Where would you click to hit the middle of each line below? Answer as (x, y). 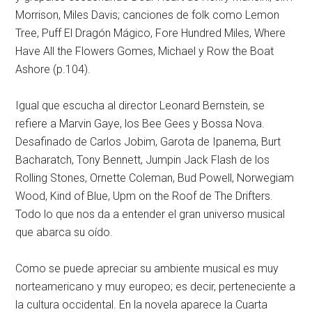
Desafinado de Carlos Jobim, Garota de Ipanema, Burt (148, 142)
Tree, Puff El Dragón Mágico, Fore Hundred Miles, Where (151, 33)
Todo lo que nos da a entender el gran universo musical (150, 214)
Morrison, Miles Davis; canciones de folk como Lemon (148, 15)
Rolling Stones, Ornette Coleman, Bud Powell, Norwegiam (155, 178)
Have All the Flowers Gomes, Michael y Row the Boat (145, 51)
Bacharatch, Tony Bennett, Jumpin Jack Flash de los (143, 160)
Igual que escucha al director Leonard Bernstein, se (140, 106)
